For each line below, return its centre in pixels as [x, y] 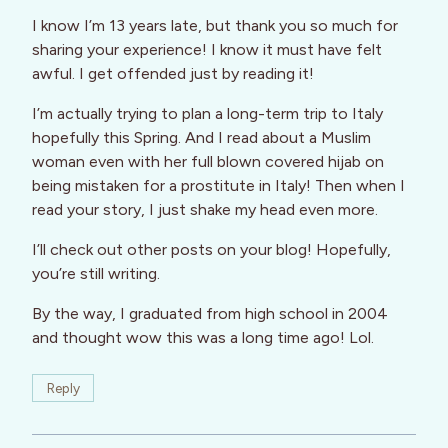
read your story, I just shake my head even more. [205, 209]
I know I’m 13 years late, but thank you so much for [215, 25]
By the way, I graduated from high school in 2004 [210, 313]
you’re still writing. [96, 273]
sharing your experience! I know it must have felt [207, 49]
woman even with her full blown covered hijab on [208, 161]
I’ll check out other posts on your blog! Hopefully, [211, 249]
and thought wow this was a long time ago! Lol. [203, 337]
